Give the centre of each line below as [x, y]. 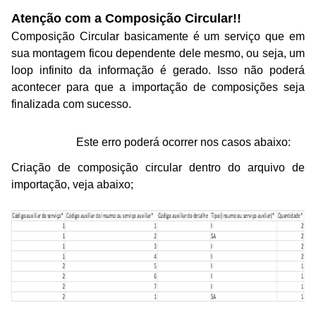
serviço [245, 37]
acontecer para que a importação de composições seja [158, 87]
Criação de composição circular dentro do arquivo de [158, 168]
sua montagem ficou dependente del [103, 54]
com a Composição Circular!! [151, 19]
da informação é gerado [140, 71]
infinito [56, 71]
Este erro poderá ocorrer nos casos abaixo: [183, 142]
